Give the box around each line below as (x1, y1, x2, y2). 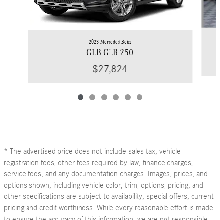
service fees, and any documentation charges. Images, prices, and (4, 169, 208, 178)
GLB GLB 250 (86, 46, 134, 57)
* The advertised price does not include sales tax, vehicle (4, 146, 181, 156)
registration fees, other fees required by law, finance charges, (4, 158, 193, 167)
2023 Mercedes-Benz (88, 38, 131, 45)
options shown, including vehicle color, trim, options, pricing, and (4, 180, 203, 190)
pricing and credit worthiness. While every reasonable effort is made (4, 203, 213, 212)
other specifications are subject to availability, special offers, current (4, 192, 214, 201)
